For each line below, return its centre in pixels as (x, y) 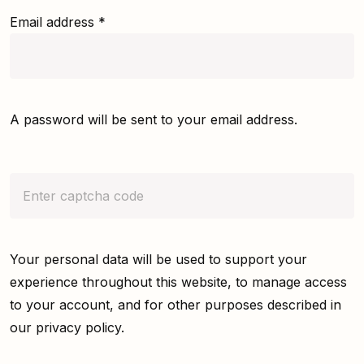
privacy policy (78, 328)
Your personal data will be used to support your (158, 260)
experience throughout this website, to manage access (178, 282)
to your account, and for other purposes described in (175, 305)
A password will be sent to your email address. (154, 120)
